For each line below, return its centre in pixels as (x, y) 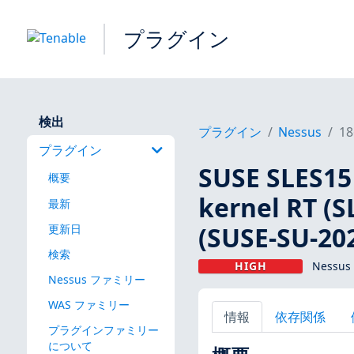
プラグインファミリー (103, 330)
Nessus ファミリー (96, 279)
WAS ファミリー (88, 304)
